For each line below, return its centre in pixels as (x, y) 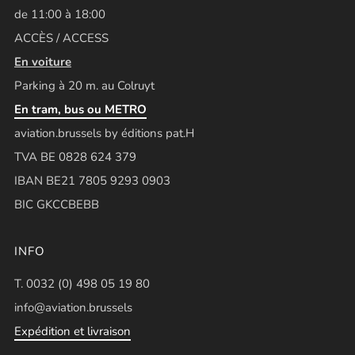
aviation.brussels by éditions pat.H (104, 133)
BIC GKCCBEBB (57, 204)
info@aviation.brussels (73, 307)
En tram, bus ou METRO (80, 109)
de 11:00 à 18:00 (60, 14)
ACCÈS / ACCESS (61, 38)
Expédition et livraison (73, 331)
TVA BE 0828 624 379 (77, 157)
